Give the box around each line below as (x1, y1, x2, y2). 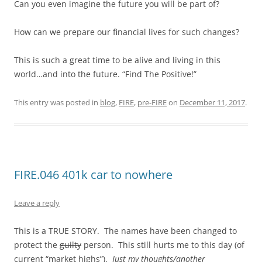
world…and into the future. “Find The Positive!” (14, 68, 196, 80)
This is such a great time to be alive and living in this (14, 54, 220, 65)
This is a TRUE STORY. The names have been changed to (14, 225, 237, 236)
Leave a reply (14, 197, 60, 208)
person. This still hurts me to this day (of (81, 239, 244, 250)
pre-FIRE (137, 96, 167, 108)
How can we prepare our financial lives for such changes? (14, 26, 239, 37)
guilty (60, 239, 81, 250)
